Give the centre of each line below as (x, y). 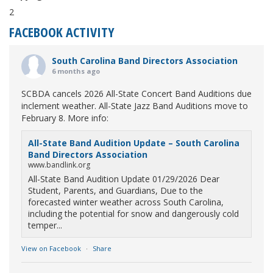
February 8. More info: (65, 118)
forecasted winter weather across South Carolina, (126, 202)
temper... (45, 225)
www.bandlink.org (59, 165)
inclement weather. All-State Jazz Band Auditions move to (135, 106)
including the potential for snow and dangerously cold (133, 214)
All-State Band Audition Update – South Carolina (134, 143)
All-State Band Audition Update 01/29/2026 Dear (124, 179)
